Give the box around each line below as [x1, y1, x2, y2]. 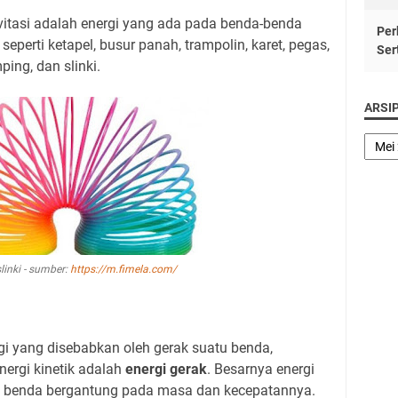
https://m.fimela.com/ [69, 263, 177, 275]
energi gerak [125, 361, 207, 378]
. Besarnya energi [207, 361, 314, 378]
